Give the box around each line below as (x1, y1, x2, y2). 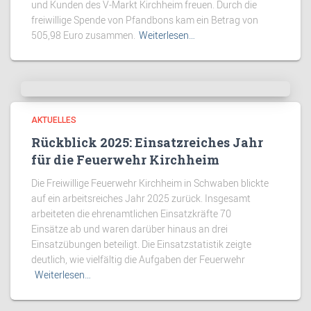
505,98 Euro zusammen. (31, 28, 135, 42)
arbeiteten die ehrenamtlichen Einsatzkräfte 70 (31, 207, 231, 220)
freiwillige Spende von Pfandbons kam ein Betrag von (31, 13, 258, 26)
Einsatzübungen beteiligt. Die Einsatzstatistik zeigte (31, 237, 251, 251)
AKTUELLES (31, 115, 76, 125)
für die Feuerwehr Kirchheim (31, 151, 219, 168)
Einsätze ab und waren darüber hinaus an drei (31, 222, 228, 235)
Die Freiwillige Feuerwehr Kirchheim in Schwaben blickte (31, 176, 269, 190)
